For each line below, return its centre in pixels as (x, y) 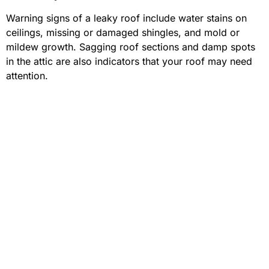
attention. (27, 76)
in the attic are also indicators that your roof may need (129, 62)
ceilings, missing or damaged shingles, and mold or (123, 33)
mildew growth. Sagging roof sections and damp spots (131, 47)
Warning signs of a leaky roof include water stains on (126, 18)
